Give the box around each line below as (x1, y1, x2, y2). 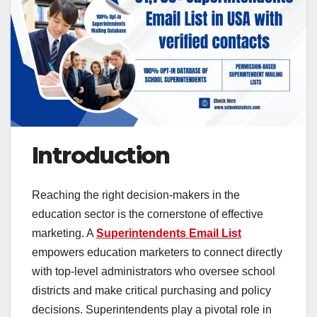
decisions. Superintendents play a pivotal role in (32, 303, 272, 316)
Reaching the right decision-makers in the (32, 188, 240, 201)
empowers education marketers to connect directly (32, 246, 282, 258)
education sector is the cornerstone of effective (32, 207, 263, 220)
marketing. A (32, 226, 96, 239)
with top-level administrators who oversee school (32, 265, 275, 277)
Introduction (32, 141, 170, 169)
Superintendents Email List (96, 226, 241, 239)
